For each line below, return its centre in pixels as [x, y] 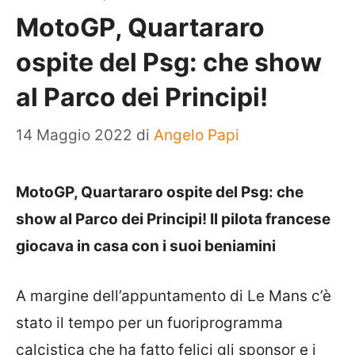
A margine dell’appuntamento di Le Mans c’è [174, 296]
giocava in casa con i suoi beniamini [146, 246]
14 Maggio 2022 [76, 135]
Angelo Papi [197, 135]
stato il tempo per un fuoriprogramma [149, 323]
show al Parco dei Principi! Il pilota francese [173, 219]
